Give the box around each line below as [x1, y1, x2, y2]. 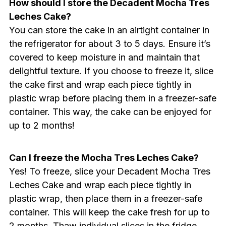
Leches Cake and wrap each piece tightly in [9, 179, 191, 190]
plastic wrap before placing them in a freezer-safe [9, 92, 216, 103]
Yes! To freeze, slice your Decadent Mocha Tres [9, 165, 210, 177]
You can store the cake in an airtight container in [9, 24, 209, 35]
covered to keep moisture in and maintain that [9, 51, 200, 63]
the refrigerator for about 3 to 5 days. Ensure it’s [9, 38, 210, 49]
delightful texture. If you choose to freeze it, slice [9, 65, 213, 76]
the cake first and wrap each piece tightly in [9, 79, 191, 90]
